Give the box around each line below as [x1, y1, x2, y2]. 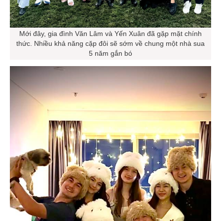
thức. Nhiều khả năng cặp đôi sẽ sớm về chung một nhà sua [16, 41, 205, 49]
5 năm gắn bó [89, 51, 132, 59]
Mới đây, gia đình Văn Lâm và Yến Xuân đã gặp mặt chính [19, 31, 202, 39]
